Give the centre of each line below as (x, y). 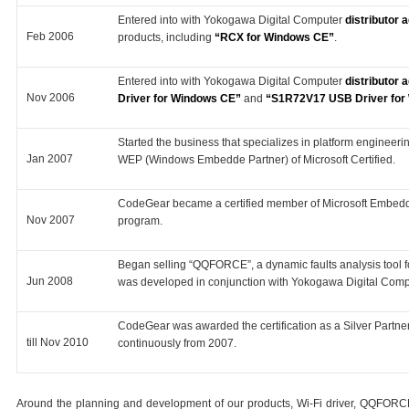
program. (140, 220)
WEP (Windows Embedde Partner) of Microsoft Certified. (257, 159)
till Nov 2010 (58, 342)
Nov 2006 (51, 97)
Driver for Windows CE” (179, 98)
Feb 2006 (50, 36)
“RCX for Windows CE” (274, 37)
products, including (166, 37)
